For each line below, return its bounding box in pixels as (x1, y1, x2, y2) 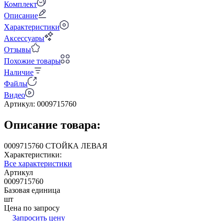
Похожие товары (4, 56, 61, 65)
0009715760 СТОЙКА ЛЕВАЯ (4, 141, 163, 150)
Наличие (4, 68, 34, 76)
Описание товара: (4, 118, 101, 131)
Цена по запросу (4, 203, 60, 212)
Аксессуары (4, 34, 44, 42)
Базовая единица (4, 185, 60, 194)
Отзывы (4, 45, 31, 54)
